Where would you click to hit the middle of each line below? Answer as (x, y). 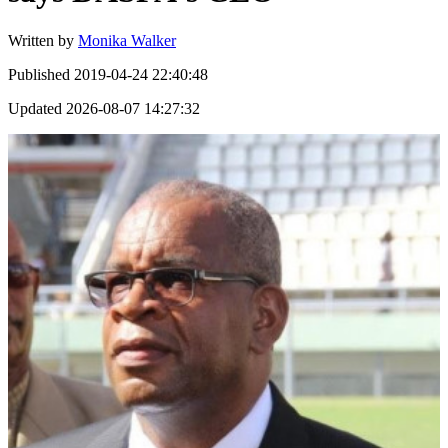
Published (39, 74)
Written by (41, 40)
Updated (35, 108)
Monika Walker (127, 40)
